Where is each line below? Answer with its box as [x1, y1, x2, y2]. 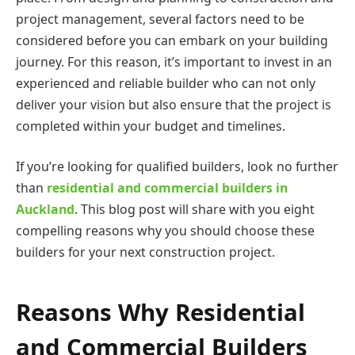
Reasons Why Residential [16, 296, 305, 328]
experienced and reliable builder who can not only [16, 74, 315, 92]
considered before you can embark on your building [16, 31, 328, 49]
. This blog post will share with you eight [74, 200, 315, 219]
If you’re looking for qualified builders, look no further [16, 158, 338, 176]
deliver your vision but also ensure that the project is [16, 95, 331, 113]
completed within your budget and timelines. [16, 116, 285, 135]
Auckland [16, 200, 74, 219]
